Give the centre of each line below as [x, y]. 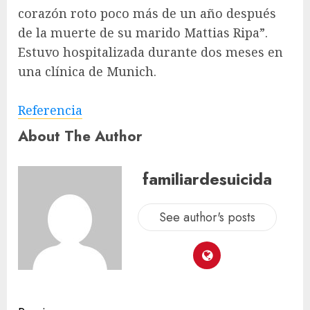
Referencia [50, 110]
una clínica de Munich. [87, 71]
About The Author [80, 136]
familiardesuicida [207, 179]
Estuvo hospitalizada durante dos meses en [151, 52]
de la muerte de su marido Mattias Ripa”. [143, 32]
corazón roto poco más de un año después [147, 13]
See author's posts [207, 218]
